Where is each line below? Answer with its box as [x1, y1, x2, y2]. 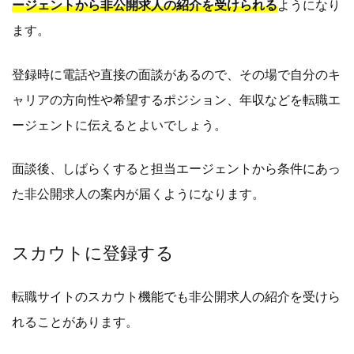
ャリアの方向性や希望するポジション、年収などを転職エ [12, 92, 341, 107]
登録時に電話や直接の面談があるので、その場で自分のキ [12, 67, 341, 81]
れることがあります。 [12, 315, 138, 330]
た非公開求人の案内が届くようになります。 [12, 187, 265, 201]
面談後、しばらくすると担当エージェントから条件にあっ [12, 162, 341, 176]
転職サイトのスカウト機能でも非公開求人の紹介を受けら [12, 290, 341, 304]
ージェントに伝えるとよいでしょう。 [12, 118, 227, 132]
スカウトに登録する [12, 243, 174, 264]
